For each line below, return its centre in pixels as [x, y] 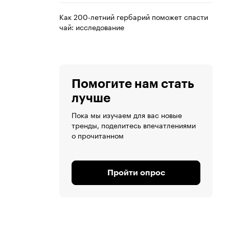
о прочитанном [98, 135]
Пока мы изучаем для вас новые [127, 115]
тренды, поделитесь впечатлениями [134, 125]
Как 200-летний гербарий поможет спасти [134, 17]
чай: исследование [92, 27]
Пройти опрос [136, 173]
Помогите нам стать [133, 84]
